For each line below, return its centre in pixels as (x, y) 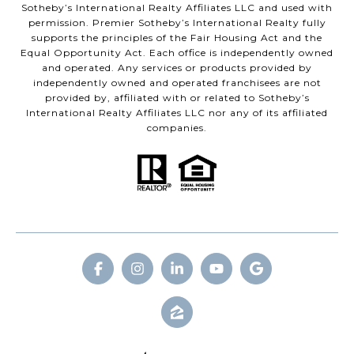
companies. (177, 128)
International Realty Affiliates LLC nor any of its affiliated (177, 113)
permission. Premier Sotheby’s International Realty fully (177, 23)
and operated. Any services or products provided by (177, 68)
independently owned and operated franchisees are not (177, 83)
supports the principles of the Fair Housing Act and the (177, 38)
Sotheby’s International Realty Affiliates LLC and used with (177, 8)
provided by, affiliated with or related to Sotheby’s (177, 98)
